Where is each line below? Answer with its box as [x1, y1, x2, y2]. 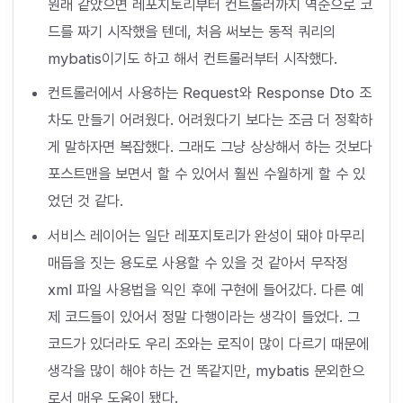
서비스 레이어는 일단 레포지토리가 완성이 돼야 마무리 [47, 226, 364, 245]
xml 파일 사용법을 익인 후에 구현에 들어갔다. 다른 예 [47, 280, 363, 299]
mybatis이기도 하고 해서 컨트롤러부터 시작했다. [47, 49, 337, 68]
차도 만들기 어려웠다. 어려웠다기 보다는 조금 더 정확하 [47, 111, 372, 130]
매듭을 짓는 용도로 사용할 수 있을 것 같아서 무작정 [47, 253, 348, 272]
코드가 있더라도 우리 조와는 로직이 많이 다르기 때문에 [47, 334, 369, 353]
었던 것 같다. [47, 192, 123, 210]
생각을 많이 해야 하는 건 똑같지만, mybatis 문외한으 [47, 361, 364, 380]
